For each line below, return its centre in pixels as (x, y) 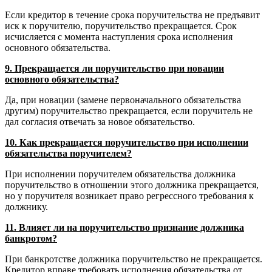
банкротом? (31, 238)
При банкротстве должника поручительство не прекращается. (134, 259)
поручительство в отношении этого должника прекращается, (132, 185)
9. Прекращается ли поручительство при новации (114, 68)
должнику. (26, 206)
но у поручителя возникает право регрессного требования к (129, 195)
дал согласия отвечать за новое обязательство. (100, 121)
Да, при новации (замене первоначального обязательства (123, 100)
